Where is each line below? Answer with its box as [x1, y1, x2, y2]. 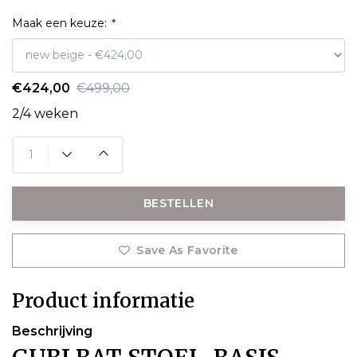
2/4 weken [12, 105, 78, 121]
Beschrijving [12, 323, 92, 339]
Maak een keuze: [12, 15, 110, 30]
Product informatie [12, 288, 194, 313]
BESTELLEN [143, 195, 214, 210]
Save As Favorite [136, 242, 238, 257]
